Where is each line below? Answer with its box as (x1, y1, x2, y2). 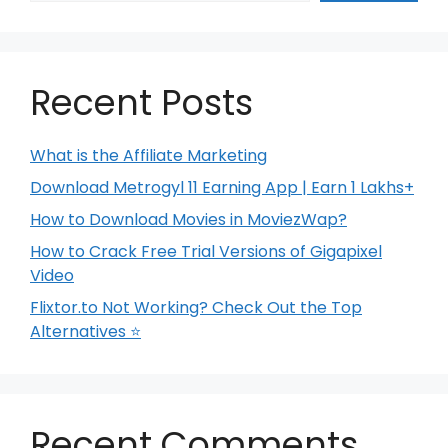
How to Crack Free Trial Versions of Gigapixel (30, 239, 382, 263)
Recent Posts (30, 77, 253, 127)
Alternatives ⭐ (30, 319, 141, 343)
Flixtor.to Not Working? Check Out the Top (30, 295, 362, 319)
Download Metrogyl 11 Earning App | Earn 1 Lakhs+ (30, 175, 414, 199)
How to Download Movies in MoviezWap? (30, 207, 347, 231)
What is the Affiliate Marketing (30, 143, 267, 167)
